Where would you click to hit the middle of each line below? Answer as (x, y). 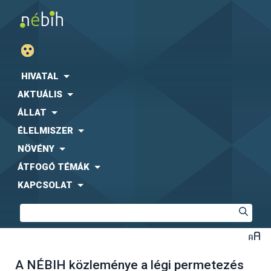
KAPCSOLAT (45, 185)
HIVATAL (40, 76)
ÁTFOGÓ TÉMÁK (54, 167)
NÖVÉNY (36, 149)
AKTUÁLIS (40, 94)
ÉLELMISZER (45, 131)
